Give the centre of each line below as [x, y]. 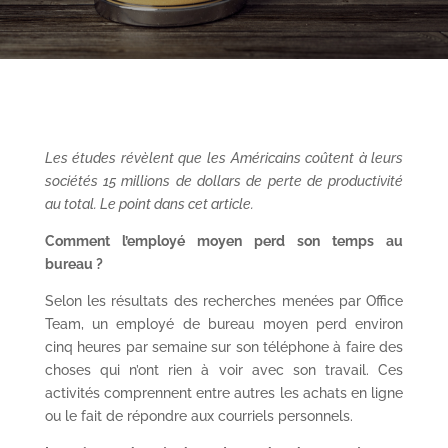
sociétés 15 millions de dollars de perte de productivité [224, 181]
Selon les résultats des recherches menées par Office [224, 301]
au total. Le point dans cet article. [149, 204]
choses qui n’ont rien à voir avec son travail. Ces [224, 370]
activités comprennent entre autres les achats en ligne [224, 393]
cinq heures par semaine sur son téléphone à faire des [224, 347]
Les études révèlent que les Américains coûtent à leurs [224, 158]
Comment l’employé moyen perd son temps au [224, 241]
